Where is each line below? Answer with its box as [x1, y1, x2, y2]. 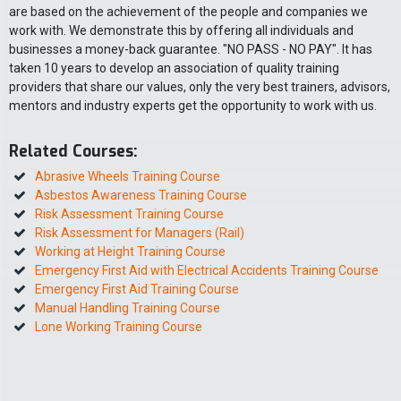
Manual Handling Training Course [35, 301, 220, 316]
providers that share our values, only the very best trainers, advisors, [9, 80, 390, 95]
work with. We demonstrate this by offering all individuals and [9, 23, 354, 38]
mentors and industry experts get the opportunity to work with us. [9, 98, 380, 114]
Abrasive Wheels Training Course [35, 169, 220, 184]
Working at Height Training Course [35, 244, 226, 260]
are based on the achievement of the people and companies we [9, 4, 368, 20]
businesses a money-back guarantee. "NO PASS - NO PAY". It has [9, 42, 372, 57]
